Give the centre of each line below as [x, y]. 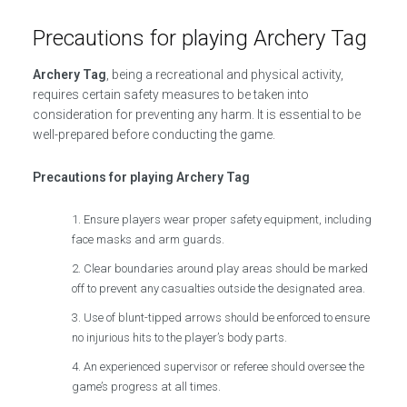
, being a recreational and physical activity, [224, 74]
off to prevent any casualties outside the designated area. [219, 288]
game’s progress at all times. [147, 387]
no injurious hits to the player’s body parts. [180, 338]
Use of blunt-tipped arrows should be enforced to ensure [227, 318]
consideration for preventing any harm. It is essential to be [196, 114]
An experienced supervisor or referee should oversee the [224, 367]
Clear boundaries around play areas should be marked [226, 268]
